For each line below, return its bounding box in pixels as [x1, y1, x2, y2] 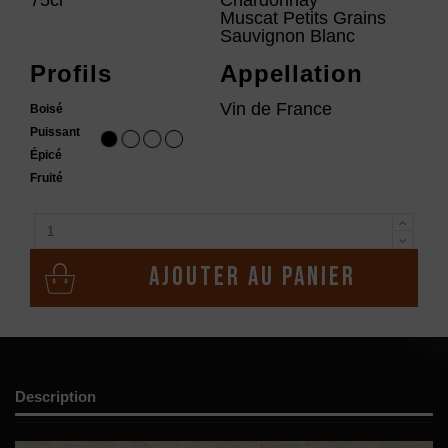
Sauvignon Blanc [219, 25, 355, 46]
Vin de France [219, 99, 332, 120]
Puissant [30, 125, 80, 140]
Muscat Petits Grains [219, 7, 386, 28]
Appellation [219, 60, 363, 88]
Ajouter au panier [148, 262, 356, 294]
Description [15, 388, 96, 406]
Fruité [30, 171, 63, 186]
